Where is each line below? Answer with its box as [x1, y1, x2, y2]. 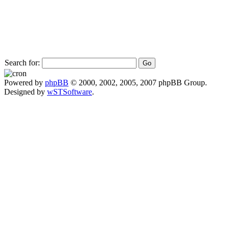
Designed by [4, 87, 47, 96]
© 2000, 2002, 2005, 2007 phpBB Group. [68, 78, 207, 87]
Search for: [5, 58, 40, 67]
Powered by [4, 78, 45, 87]
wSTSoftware [47, 87, 92, 96]
